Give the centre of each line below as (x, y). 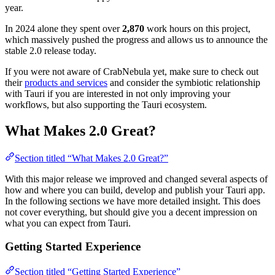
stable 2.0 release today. (51, 50)
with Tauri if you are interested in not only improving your (118, 93)
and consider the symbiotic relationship (184, 82)
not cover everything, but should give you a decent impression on (131, 212)
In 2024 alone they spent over (64, 28)
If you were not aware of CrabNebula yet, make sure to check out (132, 71)
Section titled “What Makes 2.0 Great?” (91, 158)
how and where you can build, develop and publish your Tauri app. (135, 190)
